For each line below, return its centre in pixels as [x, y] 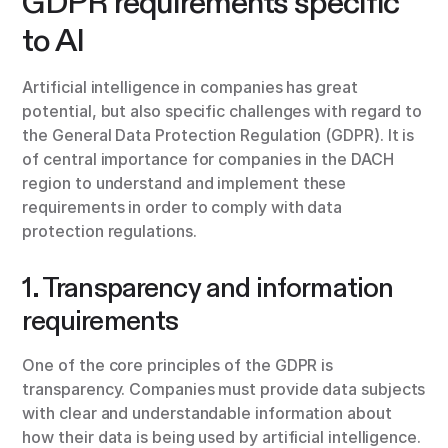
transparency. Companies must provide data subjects [224, 389]
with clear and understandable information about [207, 413]
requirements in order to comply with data [182, 207]
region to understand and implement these [184, 183]
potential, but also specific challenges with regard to [222, 111]
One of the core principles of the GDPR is [178, 365]
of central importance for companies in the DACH [208, 159]
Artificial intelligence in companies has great [190, 87]
